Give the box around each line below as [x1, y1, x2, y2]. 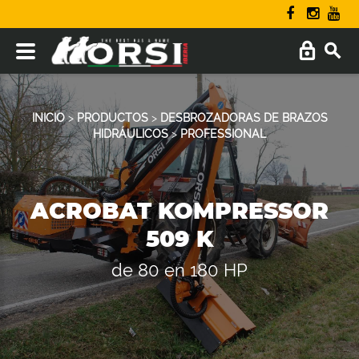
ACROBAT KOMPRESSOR [30, 197, 329, 224]
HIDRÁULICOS [93, 127, 168, 140]
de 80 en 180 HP [111, 260, 248, 280]
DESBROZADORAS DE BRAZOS [159, 111, 328, 124]
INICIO [31, 111, 65, 124]
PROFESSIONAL [180, 127, 266, 140]
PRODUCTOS [76, 111, 148, 124]
